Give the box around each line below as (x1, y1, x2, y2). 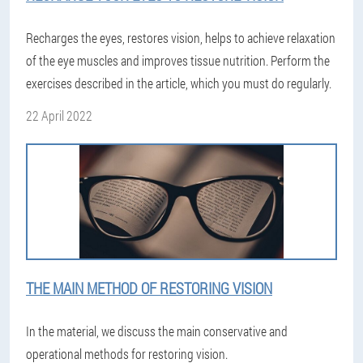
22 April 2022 (26, 107, 92, 124)
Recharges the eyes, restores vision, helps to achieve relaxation (26, 29, 335, 46)
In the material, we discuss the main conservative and (26, 322, 288, 340)
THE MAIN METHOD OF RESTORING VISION (26, 278, 272, 298)
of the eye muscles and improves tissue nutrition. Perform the (26, 52, 330, 69)
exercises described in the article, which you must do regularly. (26, 75, 331, 92)
